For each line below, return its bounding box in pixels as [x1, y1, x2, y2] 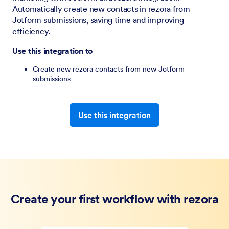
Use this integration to [12, 45, 93, 56]
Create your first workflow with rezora [10, 191, 219, 207]
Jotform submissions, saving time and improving [12, 15, 184, 25]
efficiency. [12, 26, 51, 36]
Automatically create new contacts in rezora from [12, 4, 190, 14]
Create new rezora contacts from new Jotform [33, 64, 185, 74]
